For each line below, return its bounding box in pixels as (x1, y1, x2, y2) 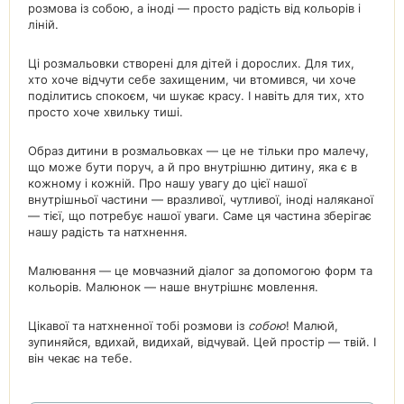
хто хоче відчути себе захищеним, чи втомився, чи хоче (28, 72, 356, 87)
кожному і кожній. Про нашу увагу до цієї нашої (28, 176, 307, 190)
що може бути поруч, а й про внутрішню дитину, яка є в (28, 160, 357, 174)
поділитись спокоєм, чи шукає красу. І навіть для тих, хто (28, 88, 364, 103)
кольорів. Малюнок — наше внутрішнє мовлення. (28, 280, 318, 294)
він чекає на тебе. (28, 351, 133, 365)
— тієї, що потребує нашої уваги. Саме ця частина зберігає (28, 208, 372, 223)
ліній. (28, 17, 59, 32)
